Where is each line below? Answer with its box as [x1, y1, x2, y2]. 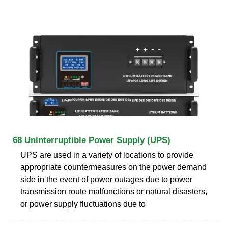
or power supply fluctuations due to [20, 199, 146, 208]
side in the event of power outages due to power [20, 175, 192, 184]
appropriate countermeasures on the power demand [20, 162, 207, 172]
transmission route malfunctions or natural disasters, [20, 187, 207, 196]
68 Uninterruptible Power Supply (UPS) [13, 135, 170, 145]
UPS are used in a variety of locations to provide [20, 150, 193, 159]
